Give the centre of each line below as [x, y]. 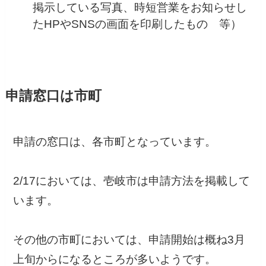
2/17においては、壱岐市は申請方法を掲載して [132, 180]
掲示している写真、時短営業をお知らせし [140, 8]
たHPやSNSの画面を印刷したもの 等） [137, 24]
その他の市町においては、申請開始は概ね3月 [129, 239]
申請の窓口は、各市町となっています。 [115, 141]
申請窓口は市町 [53, 96]
